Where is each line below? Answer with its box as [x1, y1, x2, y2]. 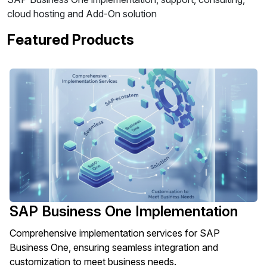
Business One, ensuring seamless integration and [10, 241, 218, 253]
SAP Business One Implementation [10, 203, 238, 220]
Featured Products [7, 31, 134, 48]
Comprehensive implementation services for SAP [10, 227, 220, 239]
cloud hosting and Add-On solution [7, 8, 157, 20]
